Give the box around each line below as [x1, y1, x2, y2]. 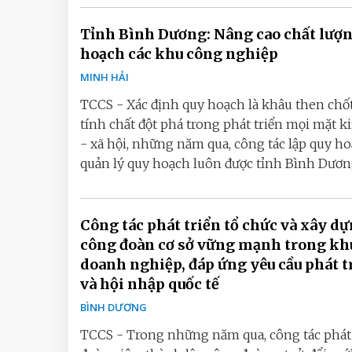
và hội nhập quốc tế [80, 275, 219, 293]
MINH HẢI [80, 70, 129, 84]
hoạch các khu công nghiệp [80, 45, 278, 63]
